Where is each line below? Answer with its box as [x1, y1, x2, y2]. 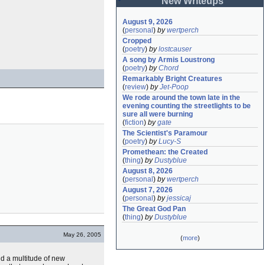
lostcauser [159, 45, 192, 53]
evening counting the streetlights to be [122, 102, 251, 110]
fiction [125, 118, 144, 127]
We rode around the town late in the [122, 93, 240, 102]
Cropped [122, 37, 151, 45]
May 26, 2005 [63, 231, 101, 238]
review [125, 83, 146, 91]
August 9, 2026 [122, 18, 173, 26]
